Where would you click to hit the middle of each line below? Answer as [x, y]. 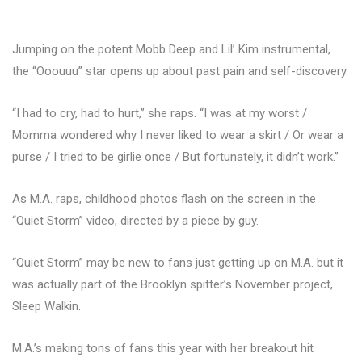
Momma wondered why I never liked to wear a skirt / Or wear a [178, 135]
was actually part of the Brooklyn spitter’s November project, [173, 284]
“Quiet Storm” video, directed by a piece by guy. [135, 221]
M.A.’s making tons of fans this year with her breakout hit [163, 348]
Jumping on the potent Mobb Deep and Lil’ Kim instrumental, [171, 49]
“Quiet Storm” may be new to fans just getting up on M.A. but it [178, 263]
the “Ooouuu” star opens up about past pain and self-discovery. [180, 71]
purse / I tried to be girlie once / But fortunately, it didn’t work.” [175, 157]
